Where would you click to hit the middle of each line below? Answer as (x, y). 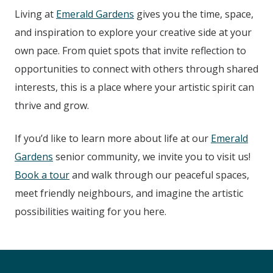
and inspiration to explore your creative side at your (133, 33)
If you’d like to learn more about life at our (113, 139)
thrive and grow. (52, 106)
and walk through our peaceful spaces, (159, 175)
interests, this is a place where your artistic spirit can (134, 87)
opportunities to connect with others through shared (136, 69)
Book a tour (42, 175)
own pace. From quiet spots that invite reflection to (130, 51)
